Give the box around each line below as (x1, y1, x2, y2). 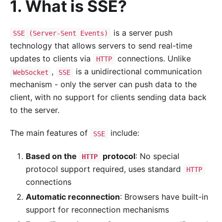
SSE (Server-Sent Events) (12, 29, 108, 38)
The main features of (10, 128, 90, 138)
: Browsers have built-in (120, 191, 208, 202)
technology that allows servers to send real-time (10, 41, 192, 51)
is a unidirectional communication (73, 66, 202, 77)
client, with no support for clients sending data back (10, 92, 207, 103)
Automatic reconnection (26, 191, 120, 202)
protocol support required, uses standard (26, 164, 183, 174)
